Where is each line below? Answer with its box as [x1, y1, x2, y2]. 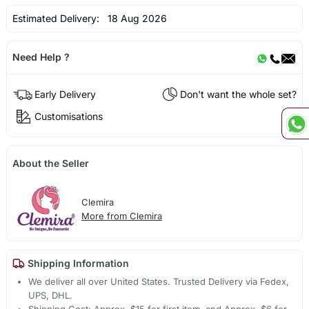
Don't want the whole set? [180, 88, 297, 101]
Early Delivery [34, 88, 96, 101]
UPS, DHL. [28, 289, 73, 301]
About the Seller [12, 157, 89, 169]
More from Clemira [81, 210, 162, 221]
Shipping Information [24, 257, 129, 270]
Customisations [34, 110, 103, 123]
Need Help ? [12, 51, 70, 63]
